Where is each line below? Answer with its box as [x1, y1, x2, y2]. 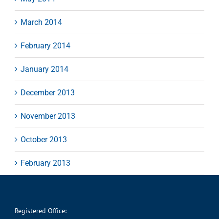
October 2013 [21, 134, 67, 144]
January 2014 [21, 64, 68, 74]
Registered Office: [15, 206, 66, 215]
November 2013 [21, 111, 75, 121]
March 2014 [21, 17, 62, 27]
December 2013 [21, 88, 75, 97]
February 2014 [21, 41, 70, 50]
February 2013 [21, 158, 70, 168]
